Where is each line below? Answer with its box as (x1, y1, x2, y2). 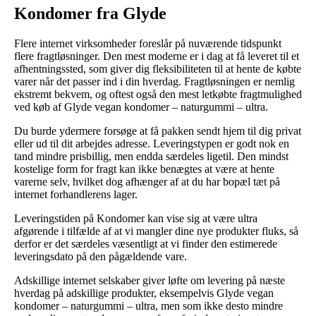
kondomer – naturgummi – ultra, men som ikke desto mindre (14, 299, 283, 312)
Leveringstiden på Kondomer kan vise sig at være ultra (14, 212, 257, 224)
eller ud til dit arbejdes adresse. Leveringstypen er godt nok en (14, 137, 289, 150)
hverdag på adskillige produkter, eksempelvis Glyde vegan (14, 286, 274, 299)
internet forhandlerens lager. (14, 188, 138, 200)
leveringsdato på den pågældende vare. (14, 250, 187, 262)
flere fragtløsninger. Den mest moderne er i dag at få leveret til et (14, 49, 299, 62)
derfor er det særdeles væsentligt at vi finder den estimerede (14, 237, 277, 250)
